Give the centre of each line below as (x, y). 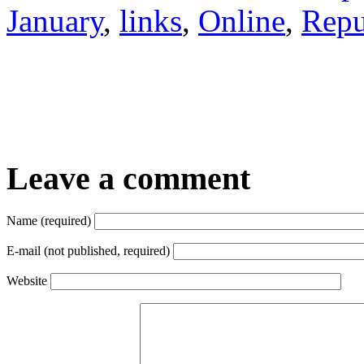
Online (242, 21)
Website (27, 281)
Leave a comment (128, 179)
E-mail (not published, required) (88, 251)
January (55, 21)
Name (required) (49, 221)
